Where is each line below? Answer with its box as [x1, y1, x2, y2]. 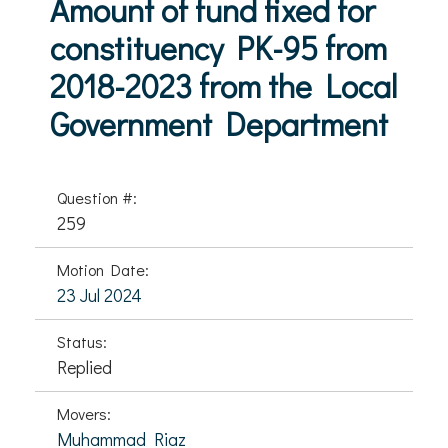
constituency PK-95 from [50, 27, 387, 68]
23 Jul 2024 [57, 283, 142, 307]
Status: [57, 331, 107, 352]
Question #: [57, 187, 137, 208]
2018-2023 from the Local [50, 65, 397, 106]
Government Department [50, 103, 388, 144]
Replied [57, 355, 112, 379]
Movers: [57, 403, 111, 424]
